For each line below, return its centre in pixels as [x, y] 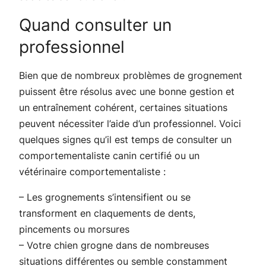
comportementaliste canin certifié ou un [109, 155]
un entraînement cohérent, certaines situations [123, 107]
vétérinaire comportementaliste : [92, 171]
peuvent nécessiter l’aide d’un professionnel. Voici [130, 123]
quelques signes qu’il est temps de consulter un [125, 139]
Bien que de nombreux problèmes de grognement [131, 75]
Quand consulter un [95, 25]
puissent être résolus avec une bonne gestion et [127, 91]
